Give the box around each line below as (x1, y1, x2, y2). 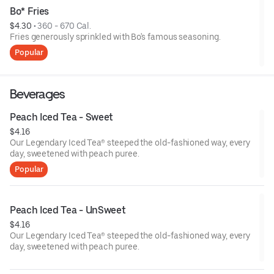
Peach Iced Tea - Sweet (10, 111, 113, 123)
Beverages (10, 86, 65, 102)
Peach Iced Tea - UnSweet (10, 204, 126, 216)
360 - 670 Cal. (37, 20, 92, 31)
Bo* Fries (10, 5, 50, 17)
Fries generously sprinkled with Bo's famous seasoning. (10, 31, 221, 42)
